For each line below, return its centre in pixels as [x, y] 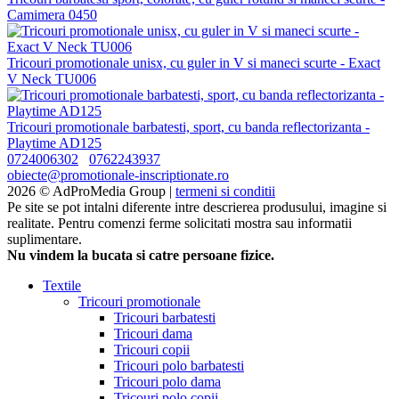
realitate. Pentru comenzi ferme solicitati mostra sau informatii [179, 223]
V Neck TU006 [52, 78]
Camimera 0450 [52, 14]
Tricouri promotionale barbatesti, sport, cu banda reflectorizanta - [188, 126]
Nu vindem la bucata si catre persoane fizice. [141, 255]
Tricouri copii [152, 349]
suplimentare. [45, 239]
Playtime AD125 [54, 142]
